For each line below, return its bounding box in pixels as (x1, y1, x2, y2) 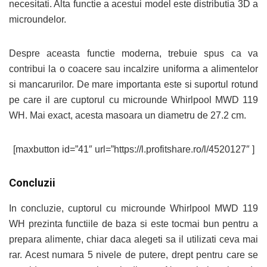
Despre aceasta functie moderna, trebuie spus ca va (9, 48, 258, 58)
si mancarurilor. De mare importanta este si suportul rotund (9, 79, 258, 89)
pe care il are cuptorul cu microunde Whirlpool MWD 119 (9, 95, 258, 105)
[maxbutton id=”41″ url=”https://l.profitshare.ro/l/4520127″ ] (13, 144, 254, 154)
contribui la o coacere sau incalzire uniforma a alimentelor (9, 64, 258, 74)
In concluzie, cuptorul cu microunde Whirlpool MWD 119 (9, 203, 258, 213)
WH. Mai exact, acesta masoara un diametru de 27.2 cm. (9, 110, 246, 120)
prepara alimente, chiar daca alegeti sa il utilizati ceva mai (9, 234, 258, 244)
